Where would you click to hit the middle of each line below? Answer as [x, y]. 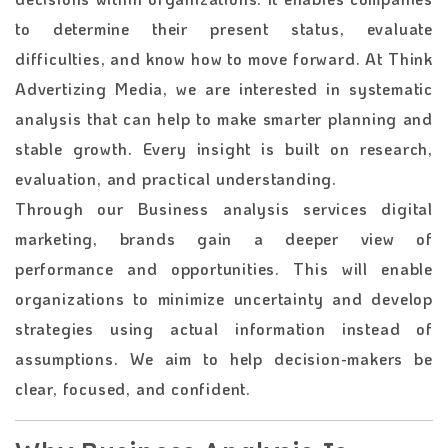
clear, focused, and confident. [133, 388]
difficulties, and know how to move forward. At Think [224, 58]
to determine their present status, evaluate [224, 28]
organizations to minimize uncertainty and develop [224, 298]
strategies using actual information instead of [224, 328]
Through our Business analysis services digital [224, 208]
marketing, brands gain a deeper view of [224, 238]
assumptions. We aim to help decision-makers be [224, 358]
